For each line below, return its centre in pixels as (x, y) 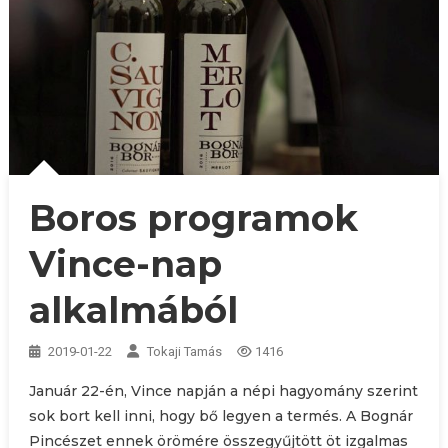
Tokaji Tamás (184, 352)
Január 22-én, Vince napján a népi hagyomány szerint (223, 391)
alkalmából (133, 310)
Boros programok (193, 218)
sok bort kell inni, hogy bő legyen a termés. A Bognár (220, 416)
